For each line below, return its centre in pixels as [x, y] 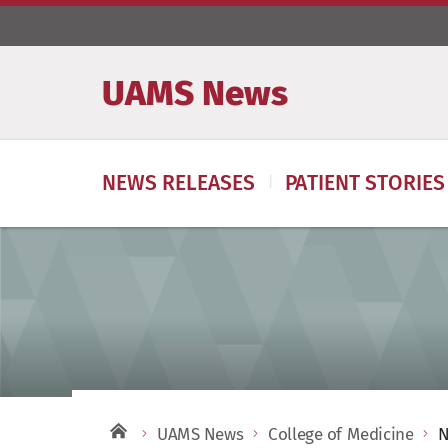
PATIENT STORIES [365, 183]
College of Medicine [341, 434]
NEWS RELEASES [178, 183]
